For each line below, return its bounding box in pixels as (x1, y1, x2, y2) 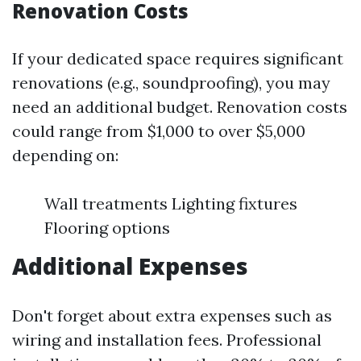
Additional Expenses (12, 251, 248, 281)
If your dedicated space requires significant (12, 48, 343, 68)
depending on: (12, 145, 118, 165)
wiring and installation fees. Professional (12, 330, 322, 350)
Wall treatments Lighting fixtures (44, 193, 297, 214)
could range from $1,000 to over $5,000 (12, 121, 305, 141)
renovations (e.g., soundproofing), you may (12, 73, 330, 93)
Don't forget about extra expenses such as (12, 305, 332, 326)
